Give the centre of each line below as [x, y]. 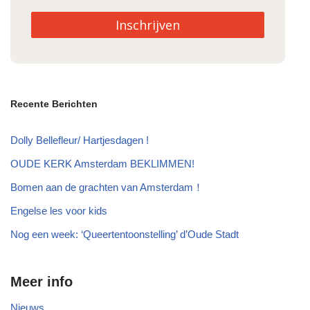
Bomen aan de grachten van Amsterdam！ [107, 188]
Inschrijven [148, 25]
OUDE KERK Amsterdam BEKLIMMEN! [102, 164]
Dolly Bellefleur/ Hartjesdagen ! [80, 140]
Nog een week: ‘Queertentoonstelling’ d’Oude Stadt [125, 235]
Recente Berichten [54, 104]
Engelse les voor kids [59, 211]
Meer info [42, 282]
